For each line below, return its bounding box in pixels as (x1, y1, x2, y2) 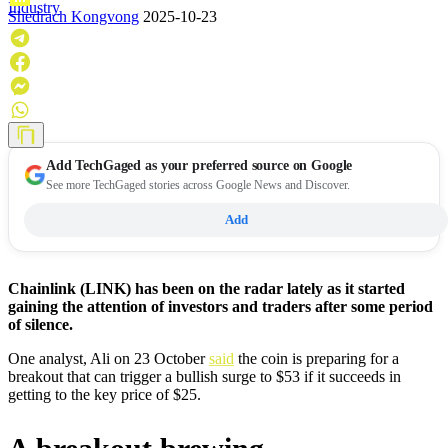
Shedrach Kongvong (8, 8, 139, 26)
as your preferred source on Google (141, 158, 353, 174)
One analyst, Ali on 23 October (8, 350, 209, 368)
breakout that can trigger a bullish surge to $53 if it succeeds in (8, 368, 401, 386)
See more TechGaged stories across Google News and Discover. (46, 178, 350, 193)
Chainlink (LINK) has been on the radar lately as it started (8, 280, 405, 298)
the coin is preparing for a (234, 350, 399, 368)
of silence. (8, 316, 73, 334)
